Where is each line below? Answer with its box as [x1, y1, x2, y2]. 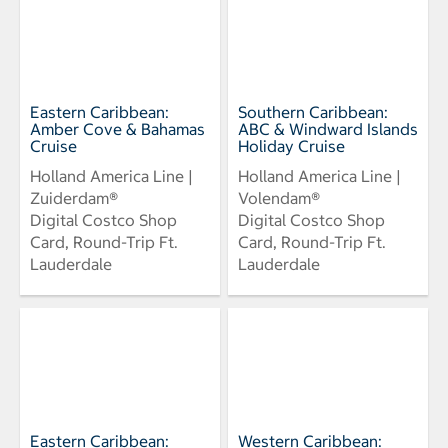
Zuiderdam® [30, 187, 118, 208]
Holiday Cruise [238, 135, 345, 156]
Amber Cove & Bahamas [30, 118, 205, 139]
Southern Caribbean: [238, 101, 388, 122]
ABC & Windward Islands [238, 118, 418, 139]
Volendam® [238, 187, 320, 208]
